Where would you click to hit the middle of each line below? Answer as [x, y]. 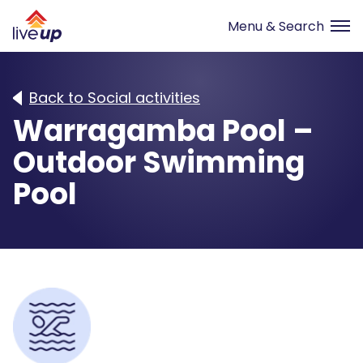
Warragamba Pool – [163, 131]
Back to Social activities [115, 98]
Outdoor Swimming [159, 162]
